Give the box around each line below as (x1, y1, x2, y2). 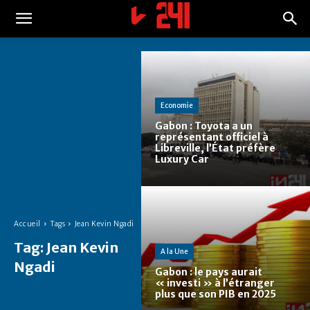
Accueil (14, 219, 41, 228)
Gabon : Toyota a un (155, 120, 253, 133)
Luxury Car (155, 153, 209, 166)
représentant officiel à (155, 131, 268, 144)
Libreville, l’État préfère (155, 142, 275, 155)
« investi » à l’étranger (155, 277, 275, 290)
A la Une (161, 247, 188, 257)
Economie (161, 101, 193, 111)
